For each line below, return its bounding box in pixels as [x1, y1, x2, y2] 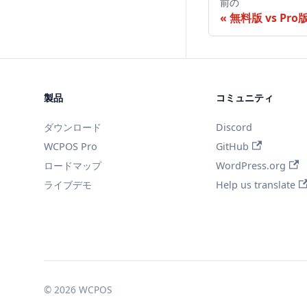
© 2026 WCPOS [44, 283, 112, 297]
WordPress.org [216, 158, 286, 172]
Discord [216, 120, 253, 134]
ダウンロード [44, 120, 101, 134]
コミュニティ [216, 90, 274, 104]
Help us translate [216, 177, 296, 191]
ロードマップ [44, 158, 101, 172]
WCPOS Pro [44, 139, 97, 153]
